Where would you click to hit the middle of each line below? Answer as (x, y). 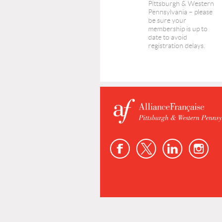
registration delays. (177, 46)
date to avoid (168, 37)
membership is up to (178, 29)
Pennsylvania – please (180, 12)
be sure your (167, 20)
